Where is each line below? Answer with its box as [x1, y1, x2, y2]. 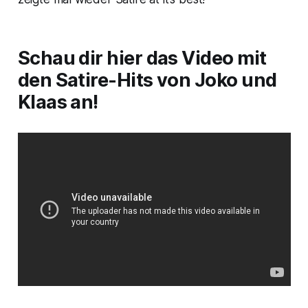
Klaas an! [17, 90, 98, 113]
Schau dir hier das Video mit [17, 46, 267, 69]
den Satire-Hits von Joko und [17, 68, 277, 91]
